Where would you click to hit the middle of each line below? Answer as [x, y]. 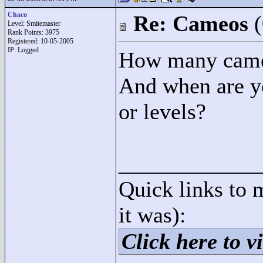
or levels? [162, 112]
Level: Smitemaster [34, 23]
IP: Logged [23, 50]
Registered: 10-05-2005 [41, 41]
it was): [152, 215]
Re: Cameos [191, 23]
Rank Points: [26, 32]
